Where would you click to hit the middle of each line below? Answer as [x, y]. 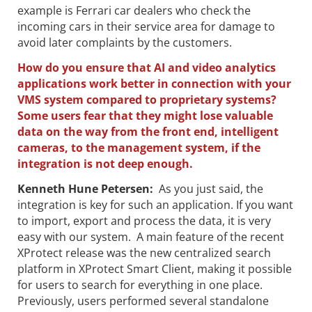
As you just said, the [211, 188]
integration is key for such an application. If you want [155, 204]
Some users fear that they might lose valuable [145, 115]
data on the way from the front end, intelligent [148, 131]
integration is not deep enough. [105, 163]
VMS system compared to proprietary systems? [147, 99]
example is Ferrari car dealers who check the [134, 11]
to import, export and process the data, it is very [144, 220]
